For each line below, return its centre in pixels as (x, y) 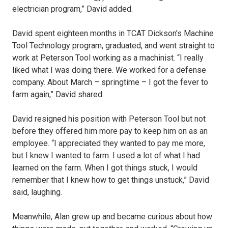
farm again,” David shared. (58, 95)
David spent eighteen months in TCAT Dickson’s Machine (113, 34)
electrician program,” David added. (73, 9)
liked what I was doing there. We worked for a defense (109, 70)
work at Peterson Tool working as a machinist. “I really (108, 58)
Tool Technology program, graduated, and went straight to (113, 46)
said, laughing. (37, 192)
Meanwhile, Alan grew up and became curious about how (112, 217)
